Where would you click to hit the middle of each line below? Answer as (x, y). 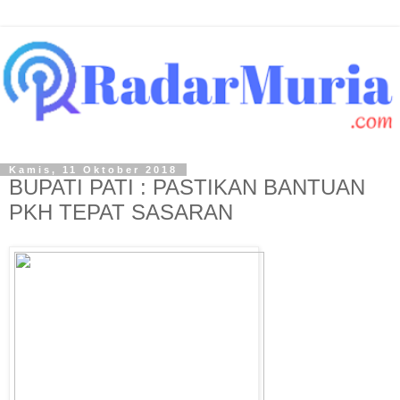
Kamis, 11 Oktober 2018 (93, 170)
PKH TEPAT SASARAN (121, 212)
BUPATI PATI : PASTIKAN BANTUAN (187, 187)
